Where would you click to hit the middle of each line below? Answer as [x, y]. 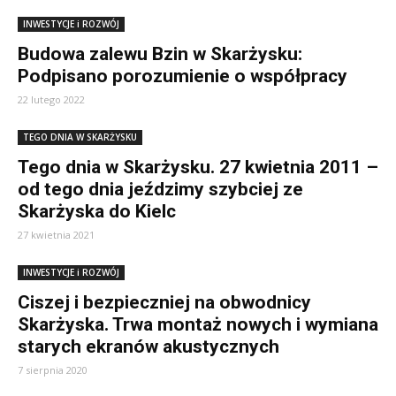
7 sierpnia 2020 [53, 370]
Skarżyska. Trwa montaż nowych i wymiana [198, 324]
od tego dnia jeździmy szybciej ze [160, 189]
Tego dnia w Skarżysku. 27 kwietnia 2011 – [198, 167]
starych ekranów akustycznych [148, 346]
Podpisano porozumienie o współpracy [183, 76]
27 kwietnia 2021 [56, 235]
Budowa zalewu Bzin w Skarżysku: [160, 54]
